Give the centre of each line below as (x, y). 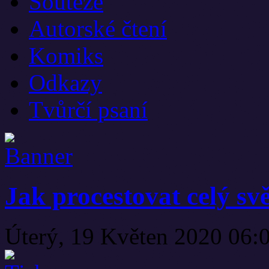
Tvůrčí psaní (88, 109)
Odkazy (65, 82)
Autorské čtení (98, 28)
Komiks (66, 55)
